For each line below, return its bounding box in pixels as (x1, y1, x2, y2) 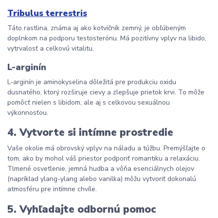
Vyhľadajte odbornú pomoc (19, 202, 156, 216)
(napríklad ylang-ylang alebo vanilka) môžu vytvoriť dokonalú (7, 174, 196, 183)
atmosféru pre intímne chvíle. (7, 184, 97, 194)
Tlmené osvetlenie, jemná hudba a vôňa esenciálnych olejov (7, 164, 194, 173)
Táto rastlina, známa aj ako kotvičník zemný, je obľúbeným (7, 23, 186, 33)
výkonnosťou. (7, 108, 48, 117)
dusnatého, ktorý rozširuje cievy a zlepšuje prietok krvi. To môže (7, 87, 204, 97)
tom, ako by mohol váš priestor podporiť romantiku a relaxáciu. (7, 154, 200, 163)
